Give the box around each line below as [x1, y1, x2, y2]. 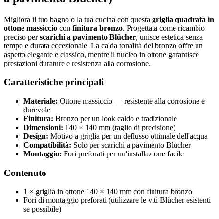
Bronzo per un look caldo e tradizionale [53, 114, 177, 123]
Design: [23, 132, 48, 141]
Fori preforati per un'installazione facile [62, 150, 184, 158]
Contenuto [4, 167, 46, 178]
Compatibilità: [23, 141, 71, 150]
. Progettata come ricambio [123, 23, 205, 32]
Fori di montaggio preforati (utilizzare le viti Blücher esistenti [23, 196, 211, 205]
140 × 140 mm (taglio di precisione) [63, 123, 175, 132]
